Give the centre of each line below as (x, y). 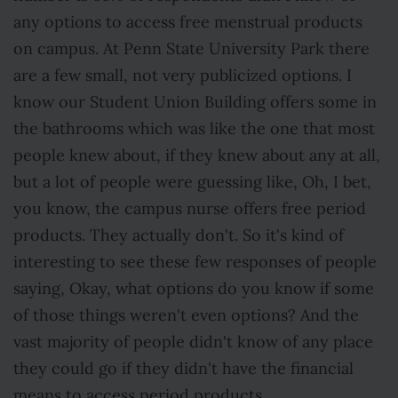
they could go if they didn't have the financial (183, 369)
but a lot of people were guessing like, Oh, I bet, (192, 182)
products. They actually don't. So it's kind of (179, 235)
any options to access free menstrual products (188, 22)
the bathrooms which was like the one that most (194, 129)
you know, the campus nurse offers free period (190, 209)
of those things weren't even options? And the (186, 315)
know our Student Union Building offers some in (195, 102)
